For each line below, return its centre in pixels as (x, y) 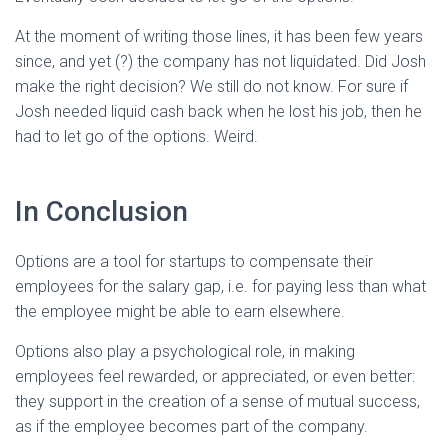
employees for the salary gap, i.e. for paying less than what (220, 286)
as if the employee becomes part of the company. (191, 426)
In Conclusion (101, 211)
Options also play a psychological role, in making (185, 351)
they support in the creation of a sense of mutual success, (217, 401)
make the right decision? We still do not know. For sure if (211, 86)
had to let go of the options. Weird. (136, 136)
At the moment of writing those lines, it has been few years (219, 36)
